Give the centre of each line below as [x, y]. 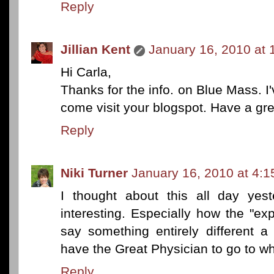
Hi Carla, [86, 72]
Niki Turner [94, 172]
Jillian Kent [95, 49]
